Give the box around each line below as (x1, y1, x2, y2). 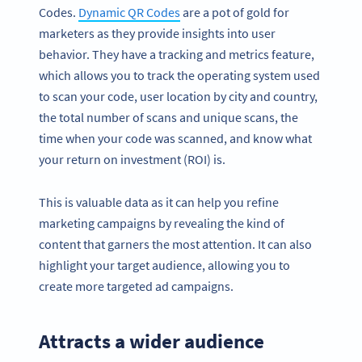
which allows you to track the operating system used (39, 66, 320, 83)
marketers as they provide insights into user (39, 24, 276, 41)
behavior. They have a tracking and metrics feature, (39, 45, 314, 62)
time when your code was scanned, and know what (39, 129, 312, 146)
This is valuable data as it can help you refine (39, 193, 279, 210)
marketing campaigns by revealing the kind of (39, 214, 284, 231)
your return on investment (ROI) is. (39, 150, 228, 167)
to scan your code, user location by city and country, (39, 87, 318, 104)
